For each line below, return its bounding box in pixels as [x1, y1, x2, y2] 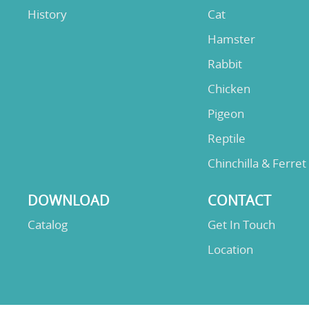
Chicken [207, 81, 250, 97]
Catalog [28, 217, 68, 233]
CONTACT [207, 191, 271, 210]
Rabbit [207, 56, 242, 72]
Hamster [207, 31, 255, 48]
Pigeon [207, 106, 244, 122]
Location [207, 241, 253, 258]
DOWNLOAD [28, 191, 110, 210]
